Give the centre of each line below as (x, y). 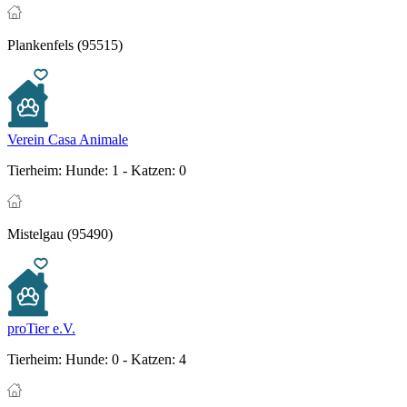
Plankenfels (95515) (65, 45)
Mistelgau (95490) (60, 234)
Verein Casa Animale (68, 140)
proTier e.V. (41, 329)
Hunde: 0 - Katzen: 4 (124, 360)
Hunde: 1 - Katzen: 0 (124, 171)
